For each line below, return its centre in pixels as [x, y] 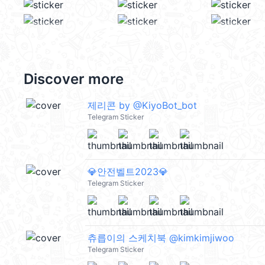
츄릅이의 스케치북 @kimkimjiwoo [161, 238]
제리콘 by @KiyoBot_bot [142, 105]
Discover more [74, 79]
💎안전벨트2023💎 [128, 172]
